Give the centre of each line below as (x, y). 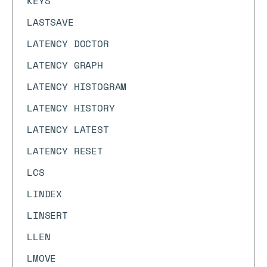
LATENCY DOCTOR (68, 44)
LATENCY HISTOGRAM (77, 86)
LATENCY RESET (65, 151)
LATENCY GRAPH (65, 65)
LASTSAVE (50, 22)
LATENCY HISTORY (71, 108)
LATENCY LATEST (68, 129)
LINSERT (47, 215)
